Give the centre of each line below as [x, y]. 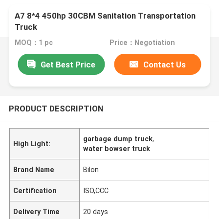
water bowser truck [117, 148]
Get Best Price [68, 64]
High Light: [32, 143]
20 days [96, 211]
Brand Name [34, 169]
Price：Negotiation [142, 43]
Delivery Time [37, 211]
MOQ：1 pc [34, 43]
